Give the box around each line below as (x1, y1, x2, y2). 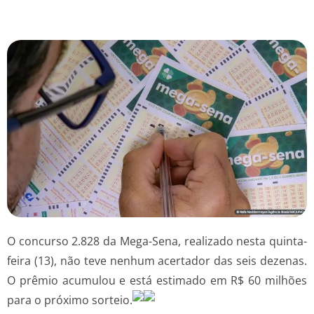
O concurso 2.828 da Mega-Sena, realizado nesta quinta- (7, 233, 307, 249)
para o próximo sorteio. (7, 292, 132, 308)
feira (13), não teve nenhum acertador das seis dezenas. (7, 252, 307, 268)
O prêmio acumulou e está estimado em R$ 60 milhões (7, 272, 307, 288)
